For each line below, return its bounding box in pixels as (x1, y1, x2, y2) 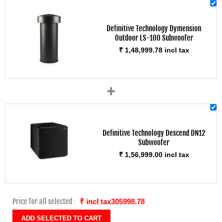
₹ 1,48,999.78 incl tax (118, 46, 189, 55)
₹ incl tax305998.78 (80, 197, 145, 206)
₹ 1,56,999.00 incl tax (118, 150, 189, 159)
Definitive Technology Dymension (107, 24, 202, 34)
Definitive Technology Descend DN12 (103, 128, 206, 138)
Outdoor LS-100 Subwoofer (114, 33, 193, 43)
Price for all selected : (12, 197, 76, 207)
